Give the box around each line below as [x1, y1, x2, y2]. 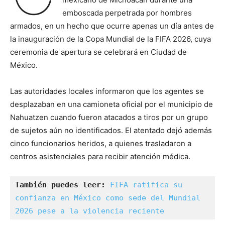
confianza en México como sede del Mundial [15, 193, 200, 203]
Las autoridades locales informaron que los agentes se [10, 86, 204, 96]
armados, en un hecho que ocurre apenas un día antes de [10, 21, 214, 31]
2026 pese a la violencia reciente [15, 206, 164, 216]
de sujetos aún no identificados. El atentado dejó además [10, 126, 212, 136]
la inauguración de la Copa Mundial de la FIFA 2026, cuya [10, 34, 211, 44]
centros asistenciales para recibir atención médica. [10, 152, 190, 162]
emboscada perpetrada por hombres [62, 8, 192, 18]
